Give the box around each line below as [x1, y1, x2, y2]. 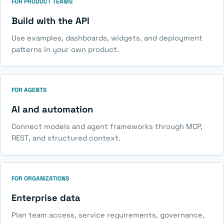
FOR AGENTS [11, 85, 46, 94]
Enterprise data [11, 191, 80, 203]
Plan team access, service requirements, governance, [11, 210, 204, 220]
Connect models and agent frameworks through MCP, [11, 122, 202, 131]
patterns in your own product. [11, 45, 119, 54]
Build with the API [11, 15, 89, 26]
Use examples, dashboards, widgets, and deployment [11, 33, 202, 43]
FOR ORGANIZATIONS [11, 174, 69, 182]
